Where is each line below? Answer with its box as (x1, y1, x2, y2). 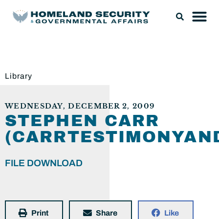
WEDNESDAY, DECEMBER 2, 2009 (5, 102, 155, 110)
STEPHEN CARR (5, 112, 160, 130)
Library (5, 72, 32, 80)
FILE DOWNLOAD (5, 158, 83, 168)
